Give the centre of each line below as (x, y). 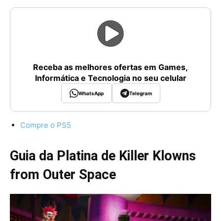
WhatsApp (91, 93)
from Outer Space (63, 175)
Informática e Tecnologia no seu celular (110, 78)
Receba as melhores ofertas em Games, (110, 67)
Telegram (140, 93)
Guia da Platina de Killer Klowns (103, 156)
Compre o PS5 (46, 125)
